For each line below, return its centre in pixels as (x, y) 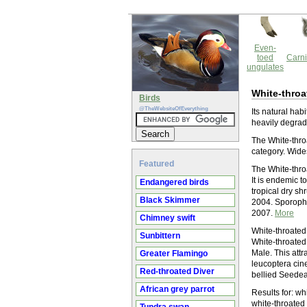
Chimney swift (168, 218)
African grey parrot (177, 289)
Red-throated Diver (177, 271)
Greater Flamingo (174, 254)
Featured (157, 164)
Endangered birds (174, 182)
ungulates (265, 67)
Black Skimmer (170, 200)
